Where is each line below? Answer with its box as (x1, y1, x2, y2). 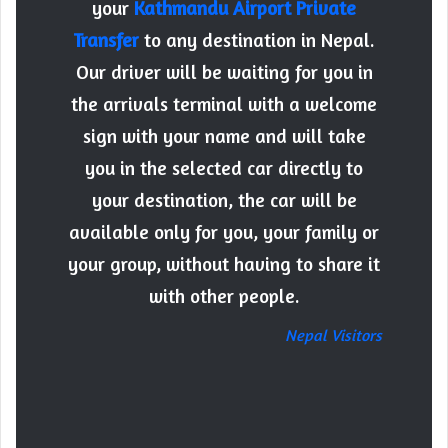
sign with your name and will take (82, 123, 366, 147)
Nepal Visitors (285, 324, 382, 345)
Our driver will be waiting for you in (75, 59, 373, 83)
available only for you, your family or (69, 219, 379, 243)
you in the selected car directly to (85, 155, 363, 179)
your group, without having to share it (68, 251, 380, 275)
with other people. (148, 283, 300, 307)
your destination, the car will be (91, 187, 357, 211)
